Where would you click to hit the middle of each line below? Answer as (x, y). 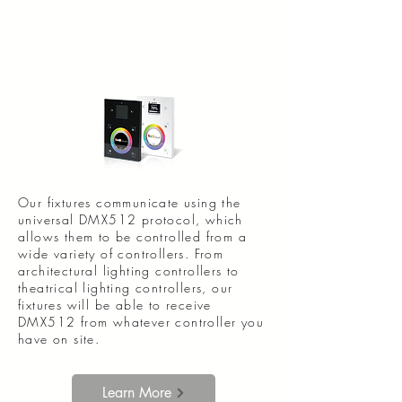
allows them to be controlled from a (132, 236)
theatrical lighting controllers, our (126, 288)
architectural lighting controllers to (129, 271)
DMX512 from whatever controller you (141, 322)
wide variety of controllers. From (121, 253)
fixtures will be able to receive (115, 305)
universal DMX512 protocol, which (131, 219)
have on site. (59, 339)
